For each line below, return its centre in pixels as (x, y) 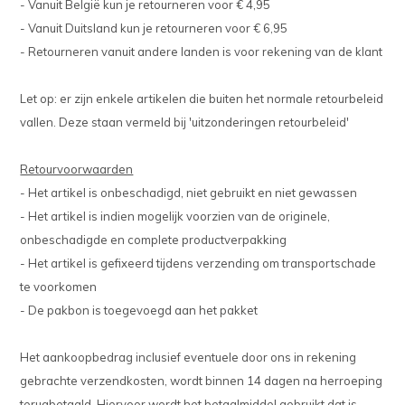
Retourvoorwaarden (77, 170)
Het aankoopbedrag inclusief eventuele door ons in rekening (188, 358)
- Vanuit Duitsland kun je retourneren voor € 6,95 (154, 28)
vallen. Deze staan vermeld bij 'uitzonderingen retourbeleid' (185, 122)
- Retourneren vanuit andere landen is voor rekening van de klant (202, 52)
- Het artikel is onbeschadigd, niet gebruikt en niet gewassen (189, 193)
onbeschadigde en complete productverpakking (154, 240)
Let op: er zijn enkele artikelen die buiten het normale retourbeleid (202, 99)
